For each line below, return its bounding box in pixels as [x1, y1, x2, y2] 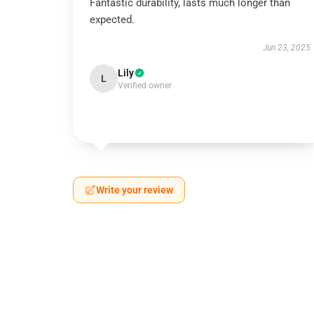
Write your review [96, 184, 173, 196]
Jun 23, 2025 [262, 43, 310, 53]
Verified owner [118, 81, 172, 90]
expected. [90, 13, 135, 26]
